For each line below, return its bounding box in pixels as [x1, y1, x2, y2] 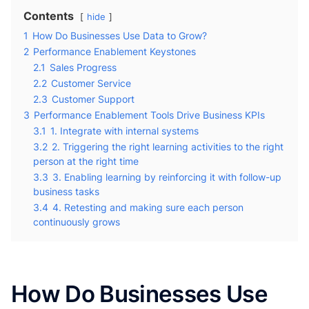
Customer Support [52, 93, 134, 105]
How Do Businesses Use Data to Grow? [32, 30, 207, 41]
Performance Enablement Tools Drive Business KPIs [34, 109, 265, 121]
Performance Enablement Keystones [33, 46, 196, 57]
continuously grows [33, 216, 120, 228]
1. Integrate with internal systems [50, 125, 199, 137]
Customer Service [51, 77, 131, 89]
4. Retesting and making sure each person [52, 201, 243, 213]
